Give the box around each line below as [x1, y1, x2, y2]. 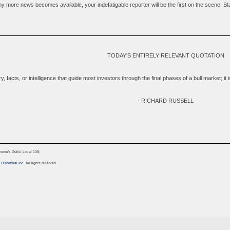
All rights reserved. [24, 160, 57, 165]
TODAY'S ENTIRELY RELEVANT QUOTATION [107, 52, 224, 59]
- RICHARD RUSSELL [138, 98, 194, 104]
